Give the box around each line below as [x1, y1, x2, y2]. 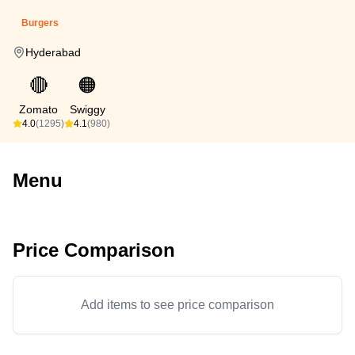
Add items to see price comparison [81, 298, 274, 311]
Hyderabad [25, 46, 81, 59]
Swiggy [69, 103, 105, 116]
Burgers [21, 17, 59, 29]
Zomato [19, 103, 58, 116]
